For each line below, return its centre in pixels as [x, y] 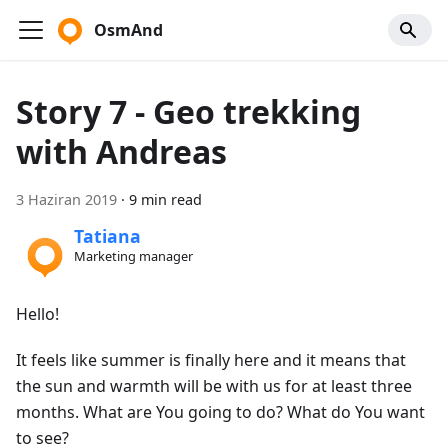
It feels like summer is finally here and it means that [211, 359]
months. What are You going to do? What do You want [220, 411]
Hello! [37, 313]
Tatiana [107, 236]
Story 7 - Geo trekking [188, 111]
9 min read [165, 199]
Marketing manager [133, 256]
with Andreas [121, 151]
